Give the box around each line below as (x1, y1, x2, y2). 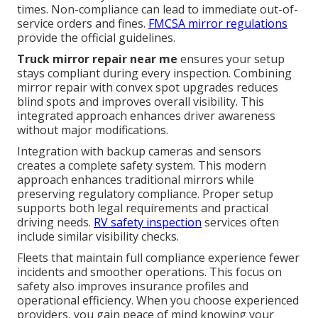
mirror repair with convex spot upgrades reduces (17, 79, 278, 95)
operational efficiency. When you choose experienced (17, 292, 299, 308)
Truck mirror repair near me (17, 50, 177, 67)
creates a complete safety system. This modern (17, 157, 266, 173)
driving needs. (17, 214, 94, 230)
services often (202, 214, 279, 230)
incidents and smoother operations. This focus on (17, 263, 282, 280)
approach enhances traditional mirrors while (17, 171, 254, 187)
